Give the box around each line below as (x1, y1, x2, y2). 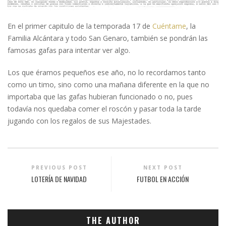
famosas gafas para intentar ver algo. (8, 45, 130, 55)
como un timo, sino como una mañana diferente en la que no (8, 80, 209, 90)
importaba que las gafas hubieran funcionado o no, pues (8, 92, 193, 102)
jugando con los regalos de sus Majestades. (8, 116, 151, 126)
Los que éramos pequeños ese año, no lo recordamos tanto (8, 68, 206, 78)
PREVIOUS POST (31, 164, 87, 172)
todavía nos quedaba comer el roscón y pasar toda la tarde (8, 104, 201, 114)
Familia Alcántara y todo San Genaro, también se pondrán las (8, 33, 208, 43)
